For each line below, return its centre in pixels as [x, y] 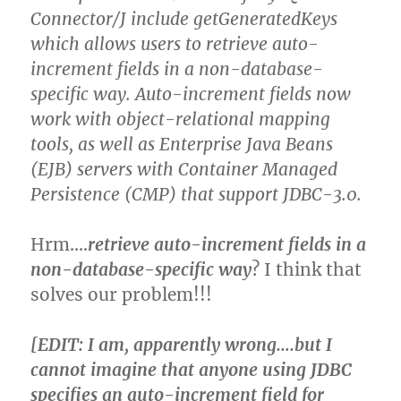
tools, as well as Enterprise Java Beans [182, 144]
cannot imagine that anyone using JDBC [192, 370]
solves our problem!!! [122, 294]
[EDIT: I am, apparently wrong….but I [182, 345]
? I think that [307, 269]
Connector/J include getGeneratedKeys [184, 19]
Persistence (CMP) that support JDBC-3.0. [196, 194]
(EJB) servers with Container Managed [184, 169]
